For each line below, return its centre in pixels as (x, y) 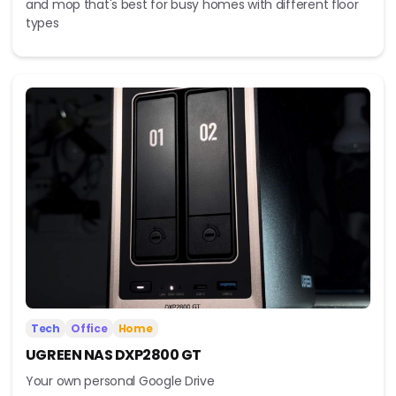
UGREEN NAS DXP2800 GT (113, 355)
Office (89, 329)
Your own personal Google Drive (120, 381)
